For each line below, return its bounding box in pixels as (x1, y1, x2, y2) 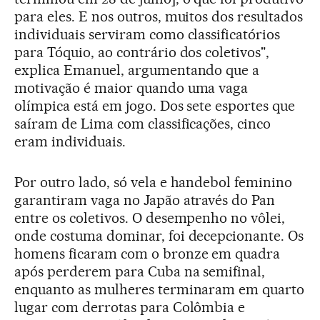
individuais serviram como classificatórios (14, 26, 281, 44)
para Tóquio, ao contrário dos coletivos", (14, 44, 270, 61)
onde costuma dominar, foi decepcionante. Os (14, 227, 304, 245)
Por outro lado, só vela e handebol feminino (14, 174, 293, 191)
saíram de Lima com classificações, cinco (14, 115, 271, 133)
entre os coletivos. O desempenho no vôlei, (14, 209, 286, 227)
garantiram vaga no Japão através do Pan (14, 191, 276, 209)
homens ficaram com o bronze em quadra (14, 245, 281, 263)
